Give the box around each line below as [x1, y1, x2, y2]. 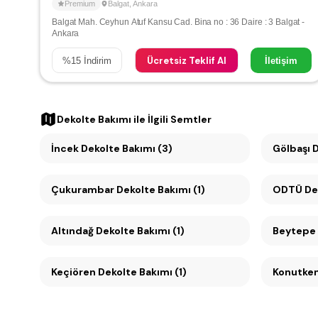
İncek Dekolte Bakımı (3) [51, 142, 172, 155]
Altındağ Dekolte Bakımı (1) [51, 224, 185, 237]
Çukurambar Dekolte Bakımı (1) [51, 183, 205, 196]
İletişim [265, 55, 297, 66]
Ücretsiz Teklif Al [146, 54, 226, 67]
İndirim [81, 55, 111, 66]
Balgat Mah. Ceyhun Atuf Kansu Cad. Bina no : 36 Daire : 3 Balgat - [52, 17, 305, 27]
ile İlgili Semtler [131, 113, 212, 126]
